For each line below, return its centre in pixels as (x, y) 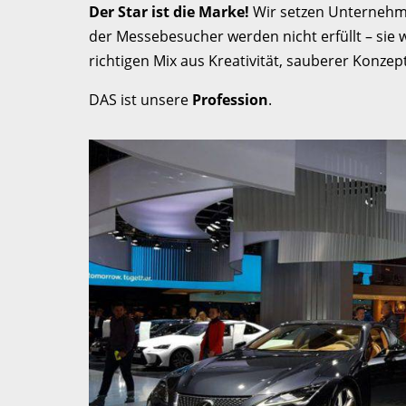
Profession (230, 100)
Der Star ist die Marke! (169, 12)
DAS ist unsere (139, 100)
